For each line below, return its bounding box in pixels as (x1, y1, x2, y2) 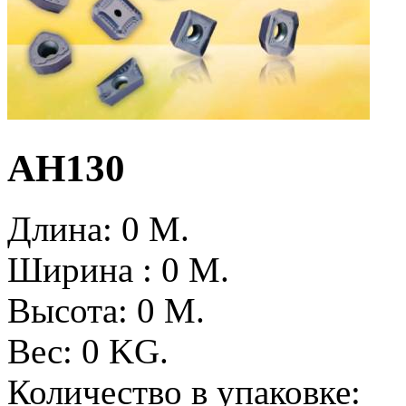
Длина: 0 (7, 208, 149, 248)
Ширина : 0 (7, 249, 188, 289)
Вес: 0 (7, 331, 109, 371)
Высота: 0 (7, 290, 164, 330)
